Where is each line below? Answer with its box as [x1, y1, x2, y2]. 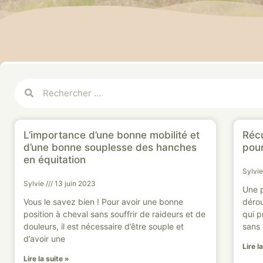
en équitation [23, 153, 86, 166]
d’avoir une [23, 233, 65, 244]
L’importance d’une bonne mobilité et [23, 129, 200, 141]
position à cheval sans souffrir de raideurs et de [23, 208, 205, 219]
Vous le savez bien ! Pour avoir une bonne [23, 196, 183, 207]
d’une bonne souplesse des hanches [23, 141, 197, 153]
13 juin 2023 [53, 178, 96, 188]
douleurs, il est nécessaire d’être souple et [23, 221, 184, 231]
